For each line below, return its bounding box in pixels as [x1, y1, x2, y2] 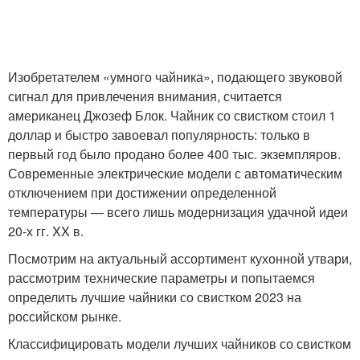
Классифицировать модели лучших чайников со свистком [8, 333, 351, 353]
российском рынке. [8, 306, 121, 325]
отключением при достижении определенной [8, 182, 276, 202]
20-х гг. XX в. [8, 221, 84, 240]
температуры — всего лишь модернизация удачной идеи [8, 202, 348, 221]
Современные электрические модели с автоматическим [8, 163, 342, 182]
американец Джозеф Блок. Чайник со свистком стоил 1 [8, 105, 336, 125]
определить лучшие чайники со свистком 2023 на [8, 287, 301, 306]
